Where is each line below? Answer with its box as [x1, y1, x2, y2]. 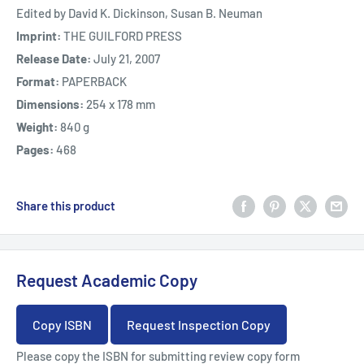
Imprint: [16, 28, 63, 44]
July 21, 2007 [93, 51, 160, 67]
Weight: [16, 119, 60, 135]
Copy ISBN [32, 316, 92, 332]
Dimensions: [16, 97, 86, 112]
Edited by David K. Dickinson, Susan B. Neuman [16, 6, 262, 21]
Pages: [16, 142, 56, 158]
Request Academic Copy [16, 270, 197, 291]
